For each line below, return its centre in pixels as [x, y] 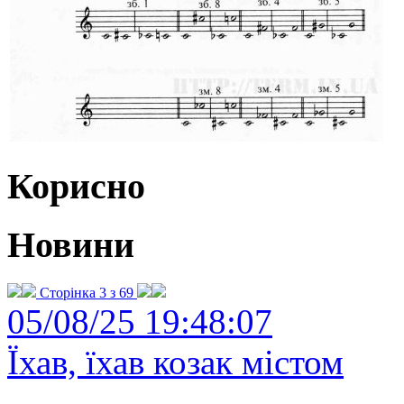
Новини [71, 245]
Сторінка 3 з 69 [87, 293]
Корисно [76, 186]
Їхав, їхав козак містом [175, 363]
